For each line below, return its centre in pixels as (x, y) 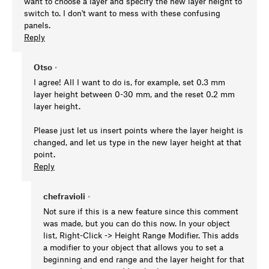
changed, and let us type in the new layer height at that (138, 142)
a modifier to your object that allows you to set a (133, 247)
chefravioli (64, 196)
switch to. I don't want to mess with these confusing (122, 13)
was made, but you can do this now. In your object (137, 223)
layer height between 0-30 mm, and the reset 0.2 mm (134, 94)
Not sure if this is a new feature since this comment (141, 211)
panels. (37, 25)
